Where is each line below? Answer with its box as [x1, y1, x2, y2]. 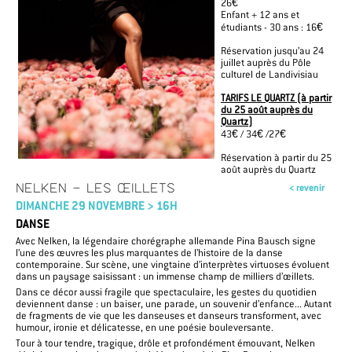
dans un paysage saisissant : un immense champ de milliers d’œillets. [16, 269, 314, 282]
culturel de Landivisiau [221, 68, 318, 80]
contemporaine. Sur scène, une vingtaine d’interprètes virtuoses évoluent [16, 258, 329, 270]
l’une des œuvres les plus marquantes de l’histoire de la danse [16, 246, 283, 258]
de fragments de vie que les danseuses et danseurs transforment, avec [16, 309, 321, 321]
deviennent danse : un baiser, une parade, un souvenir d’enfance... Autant [16, 297, 332, 310]
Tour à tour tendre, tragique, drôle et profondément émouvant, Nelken [16, 336, 315, 349]
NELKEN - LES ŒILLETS [16, 180, 175, 196]
